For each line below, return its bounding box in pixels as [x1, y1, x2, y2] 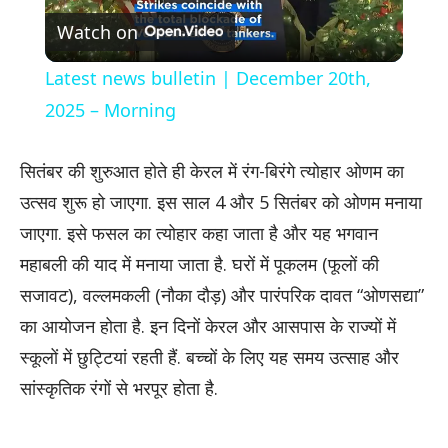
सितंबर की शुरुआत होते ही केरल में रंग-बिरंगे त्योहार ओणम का [20, 159, 404, 184]
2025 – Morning [44, 98, 176, 123]
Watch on [56, 19, 138, 44]
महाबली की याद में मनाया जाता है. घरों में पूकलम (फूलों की [20, 252, 379, 277]
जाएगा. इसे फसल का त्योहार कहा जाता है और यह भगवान [20, 221, 378, 246]
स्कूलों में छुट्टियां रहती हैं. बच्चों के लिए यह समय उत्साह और [20, 345, 399, 370]
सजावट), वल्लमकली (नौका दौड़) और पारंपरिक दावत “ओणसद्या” [20, 283, 424, 308]
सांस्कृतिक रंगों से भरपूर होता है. [20, 376, 218, 401]
